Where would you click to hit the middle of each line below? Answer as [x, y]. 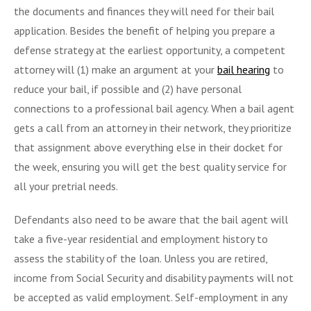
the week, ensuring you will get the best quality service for [150, 166]
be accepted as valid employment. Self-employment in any [150, 297]
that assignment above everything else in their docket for [148, 147]
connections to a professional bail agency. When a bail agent [154, 108]
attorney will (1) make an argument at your [116, 69]
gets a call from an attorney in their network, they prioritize [153, 127]
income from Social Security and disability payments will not [154, 277]
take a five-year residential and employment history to [141, 238]
